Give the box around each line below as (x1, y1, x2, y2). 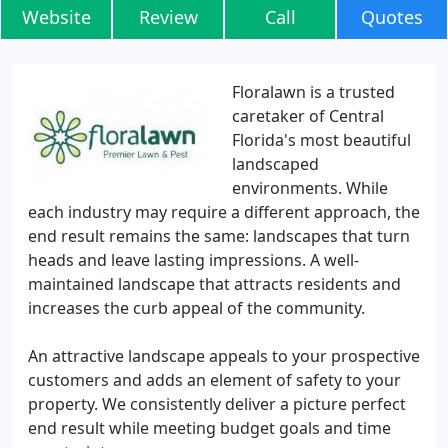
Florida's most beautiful (232, 129, 411, 151)
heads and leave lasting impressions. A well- (28, 249, 359, 271)
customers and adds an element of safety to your (28, 369, 401, 391)
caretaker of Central (232, 105, 384, 127)
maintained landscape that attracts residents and (28, 273, 401, 295)
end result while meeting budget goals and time (28, 417, 391, 439)
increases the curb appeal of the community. (28, 297, 365, 319)
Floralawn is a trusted (232, 81, 395, 103)
